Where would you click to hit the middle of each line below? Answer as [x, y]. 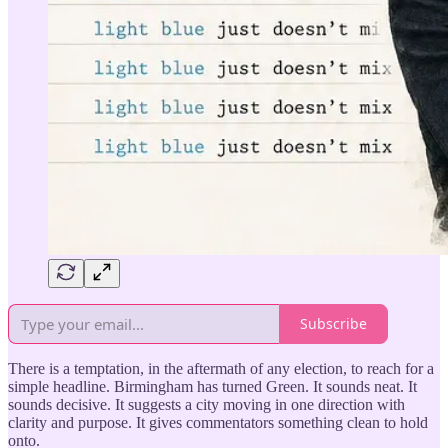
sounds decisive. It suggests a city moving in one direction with [206, 404]
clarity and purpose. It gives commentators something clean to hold [218, 422]
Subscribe [333, 324]
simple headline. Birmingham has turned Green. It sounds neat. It [212, 386]
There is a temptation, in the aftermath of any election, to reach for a [221, 368]
